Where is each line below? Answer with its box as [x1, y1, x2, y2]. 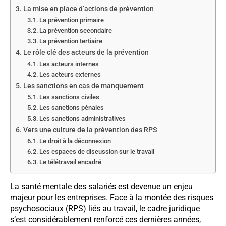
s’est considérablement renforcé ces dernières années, [10, 214, 201, 224]
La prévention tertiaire [39, 37, 103, 45]
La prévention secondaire [39, 26, 112, 34]
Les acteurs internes [39, 60, 99, 68]
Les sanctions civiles [39, 93, 100, 101]
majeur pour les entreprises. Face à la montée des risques [10, 192, 213, 202]
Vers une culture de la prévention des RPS [23, 125, 157, 134]
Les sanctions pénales [39, 103, 104, 111]
